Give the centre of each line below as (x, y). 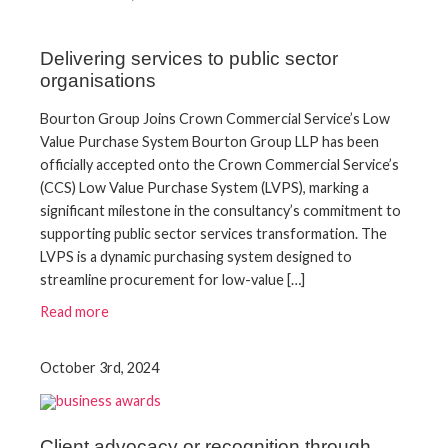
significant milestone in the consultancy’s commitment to (220, 211)
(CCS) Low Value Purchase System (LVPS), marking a (204, 188)
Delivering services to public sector (189, 59)
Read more (74, 312)
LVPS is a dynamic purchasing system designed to (196, 257)
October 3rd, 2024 (99, 368)
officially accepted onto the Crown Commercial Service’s (219, 165)
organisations (98, 81)
